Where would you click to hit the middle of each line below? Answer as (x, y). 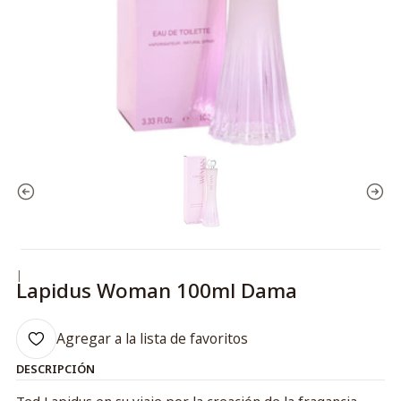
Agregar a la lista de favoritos (152, 338)
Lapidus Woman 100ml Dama (156, 290)
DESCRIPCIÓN (55, 369)
